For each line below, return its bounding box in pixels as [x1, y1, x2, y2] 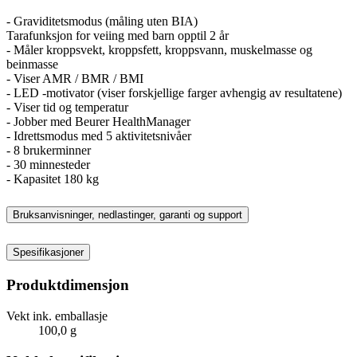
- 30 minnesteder [6, 157, 90, 171]
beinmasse [6, 57, 58, 71]
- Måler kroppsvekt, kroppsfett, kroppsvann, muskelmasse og [6, 42, 312, 57]
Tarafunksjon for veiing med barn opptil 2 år [6, 28, 229, 42]
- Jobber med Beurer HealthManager [6, 114, 190, 128]
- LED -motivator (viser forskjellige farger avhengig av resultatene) [6, 85, 342, 100]
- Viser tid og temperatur [6, 100, 128, 114]
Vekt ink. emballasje [6, 308, 108, 323]
